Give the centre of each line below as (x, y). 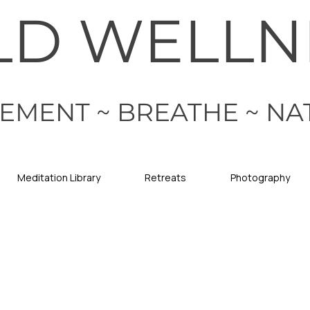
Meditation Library (59, 177)
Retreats (165, 177)
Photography (260, 177)
